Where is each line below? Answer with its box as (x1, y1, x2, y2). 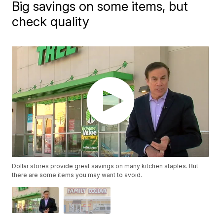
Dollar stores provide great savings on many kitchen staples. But (12, 162, 199, 170)
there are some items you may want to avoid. (12, 171, 143, 179)
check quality (12, 14, 90, 29)
